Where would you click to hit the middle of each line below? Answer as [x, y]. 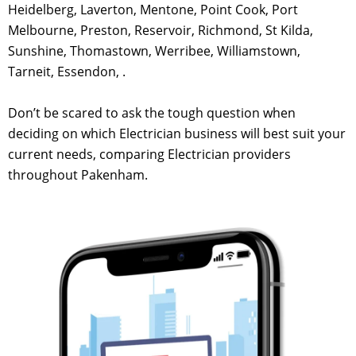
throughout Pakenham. [78, 174]
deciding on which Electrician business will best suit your [177, 133]
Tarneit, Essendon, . [67, 72]
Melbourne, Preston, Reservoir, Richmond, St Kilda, [161, 31]
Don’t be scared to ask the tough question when [152, 112]
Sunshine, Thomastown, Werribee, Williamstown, [154, 51]
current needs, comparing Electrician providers [149, 154]
